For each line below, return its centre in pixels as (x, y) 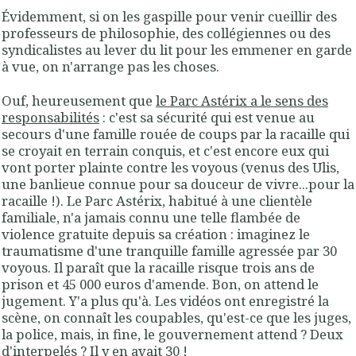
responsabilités (50, 118)
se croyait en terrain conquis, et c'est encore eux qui (165, 151)
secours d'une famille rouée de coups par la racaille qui (176, 134)
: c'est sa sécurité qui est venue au (207, 118)
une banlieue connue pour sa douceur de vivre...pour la (178, 184)
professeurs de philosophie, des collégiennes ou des (166, 33)
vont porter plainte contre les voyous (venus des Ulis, (170, 168)
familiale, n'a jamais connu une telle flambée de (151, 218)
